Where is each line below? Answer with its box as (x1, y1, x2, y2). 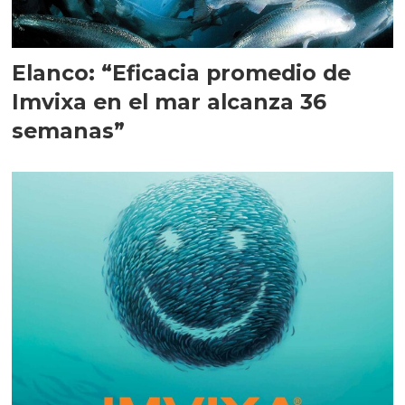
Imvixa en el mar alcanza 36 (12, 89, 327, 116)
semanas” (12, 118, 126, 145)
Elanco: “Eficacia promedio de (12, 60, 352, 87)
